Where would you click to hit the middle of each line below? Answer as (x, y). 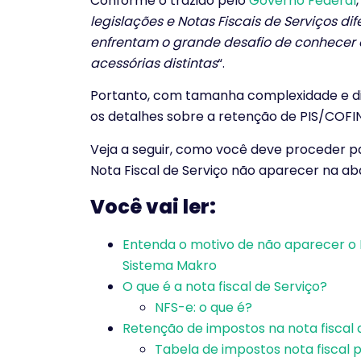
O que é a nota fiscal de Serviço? (225, 287)
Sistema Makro (170, 266)
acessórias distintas (154, 63)
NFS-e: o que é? (203, 308)
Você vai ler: (153, 207)
